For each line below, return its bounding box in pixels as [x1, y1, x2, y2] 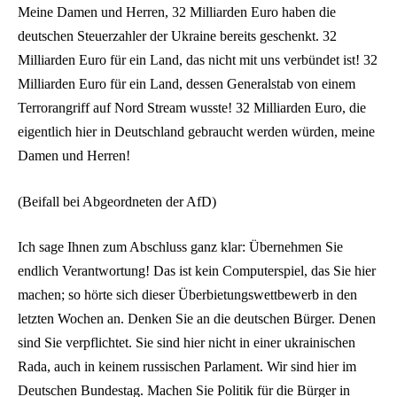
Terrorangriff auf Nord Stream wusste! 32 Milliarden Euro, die [18, 99, 366, 115]
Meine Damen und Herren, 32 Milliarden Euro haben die [18, 4, 336, 19]
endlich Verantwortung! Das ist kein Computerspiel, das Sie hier [18, 263, 376, 279]
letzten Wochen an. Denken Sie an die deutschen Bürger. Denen [18, 311, 376, 327]
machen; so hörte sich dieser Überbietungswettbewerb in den [18, 287, 357, 303]
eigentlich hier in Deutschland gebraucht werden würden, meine [18, 123, 375, 139]
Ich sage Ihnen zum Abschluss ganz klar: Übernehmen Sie [18, 239, 343, 255]
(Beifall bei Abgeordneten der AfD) [18, 193, 216, 209]
